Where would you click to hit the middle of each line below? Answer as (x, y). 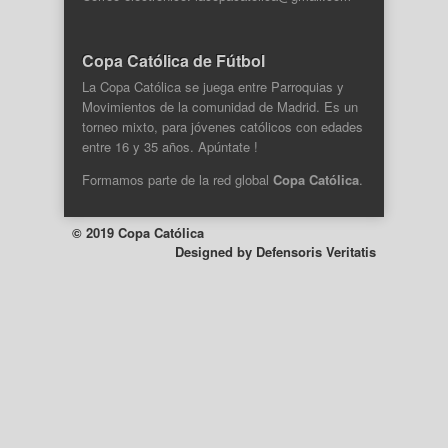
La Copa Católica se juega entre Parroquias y (213, 87)
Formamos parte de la (147, 180)
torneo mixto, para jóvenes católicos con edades (222, 127)
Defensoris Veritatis (316, 252)
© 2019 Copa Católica (138, 233)
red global (243, 180)
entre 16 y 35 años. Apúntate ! (170, 147)
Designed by (215, 252)
